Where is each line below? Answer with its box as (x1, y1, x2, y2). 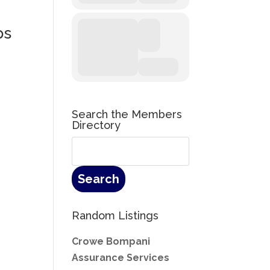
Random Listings (72, 209, 159, 222)
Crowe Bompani (72, 236, 151, 247)
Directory (72, 119, 121, 131)
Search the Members (72, 108, 183, 121)
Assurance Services (72, 252, 170, 263)
